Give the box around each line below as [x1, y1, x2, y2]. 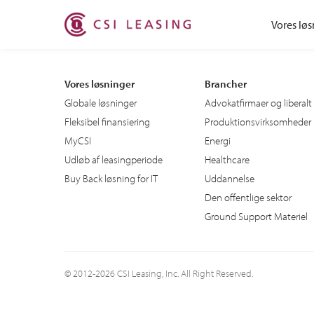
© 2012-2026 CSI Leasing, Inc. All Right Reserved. [64, 266, 253, 280]
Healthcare [205, 152, 250, 166]
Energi [205, 133, 231, 147]
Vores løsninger [64, 76, 135, 90]
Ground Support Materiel [205, 209, 308, 223]
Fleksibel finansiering [64, 114, 150, 128]
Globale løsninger [64, 95, 137, 109]
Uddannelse [205, 171, 254, 185]
